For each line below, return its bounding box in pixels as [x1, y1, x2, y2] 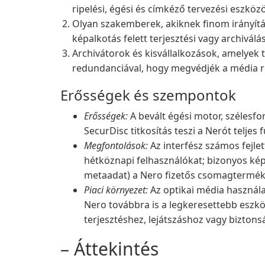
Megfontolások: [84, 139, 148, 152]
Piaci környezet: [84, 183, 148, 196]
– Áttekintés [60, 237, 159, 261]
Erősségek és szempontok [60, 85, 236, 105]
